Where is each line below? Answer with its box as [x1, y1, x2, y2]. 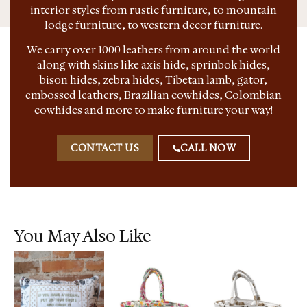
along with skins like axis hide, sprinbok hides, [37, 58, 270, 73]
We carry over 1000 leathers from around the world [27, 42, 280, 58]
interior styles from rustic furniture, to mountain [30, 2, 277, 17]
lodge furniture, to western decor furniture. [45, 17, 262, 32]
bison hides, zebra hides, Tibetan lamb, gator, [40, 73, 267, 88]
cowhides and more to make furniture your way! [34, 103, 273, 118]
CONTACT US [71, 141, 139, 154]
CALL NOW [180, 141, 236, 154]
